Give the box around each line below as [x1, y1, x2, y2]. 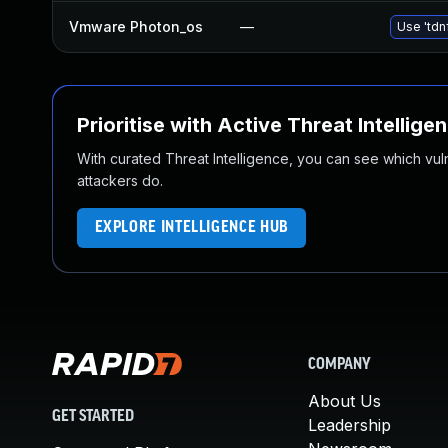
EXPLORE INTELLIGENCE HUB [94, 219, 289, 236]
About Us [308, 391, 381, 411]
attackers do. [77, 172, 163, 189]
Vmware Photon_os [69, 18, 203, 35]
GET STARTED [52, 408, 134, 425]
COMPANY [308, 357, 371, 373]
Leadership [308, 415, 391, 435]
